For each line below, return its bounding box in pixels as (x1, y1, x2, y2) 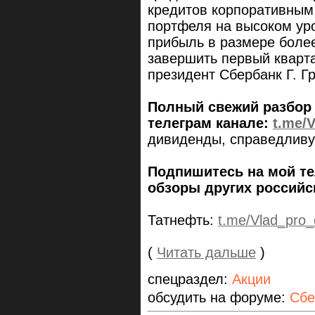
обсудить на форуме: (148, 290, 290, 306)
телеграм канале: (148, 115, 273, 131)
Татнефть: (148, 212, 218, 229)
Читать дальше (157, 245, 256, 261)
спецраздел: (148, 271, 232, 288)
